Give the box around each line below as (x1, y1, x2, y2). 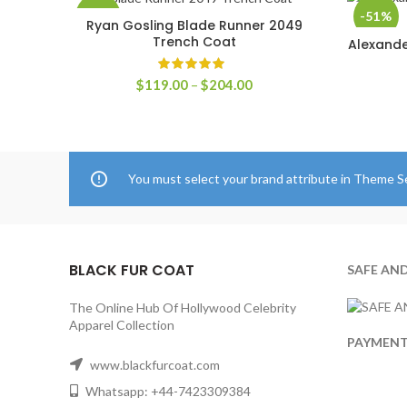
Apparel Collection (69, 316, 174, 333)
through (251, 127, 301, 144)
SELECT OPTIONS (142, 19, 247, 35)
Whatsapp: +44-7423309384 (83, 382, 251, 399)
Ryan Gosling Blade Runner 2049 (85, 16, 303, 35)
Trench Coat (152, 33, 236, 52)
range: (251, 93, 291, 110)
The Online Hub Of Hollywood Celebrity (69, 299, 296, 315)
